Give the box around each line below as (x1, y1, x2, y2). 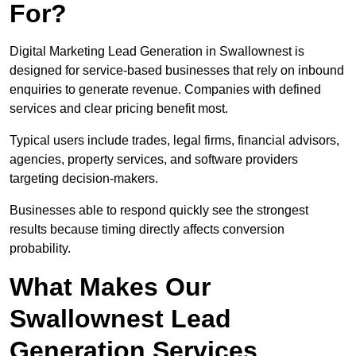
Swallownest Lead (10, 304, 231, 334)
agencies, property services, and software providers (10, 153, 298, 167)
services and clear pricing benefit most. (10, 102, 228, 116)
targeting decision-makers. (10, 172, 158, 186)
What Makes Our (10, 273, 211, 302)
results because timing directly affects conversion (10, 222, 284, 237)
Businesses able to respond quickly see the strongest (10, 203, 308, 218)
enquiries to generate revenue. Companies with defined (10, 83, 321, 97)
